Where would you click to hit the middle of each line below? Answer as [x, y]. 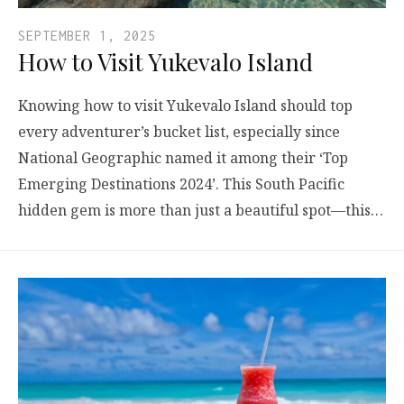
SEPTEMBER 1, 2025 [87, 36]
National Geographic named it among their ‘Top [183, 158]
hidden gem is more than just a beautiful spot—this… [201, 211]
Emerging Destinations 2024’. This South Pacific [181, 184]
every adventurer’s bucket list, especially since [179, 132]
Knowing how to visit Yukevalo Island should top [185, 106]
